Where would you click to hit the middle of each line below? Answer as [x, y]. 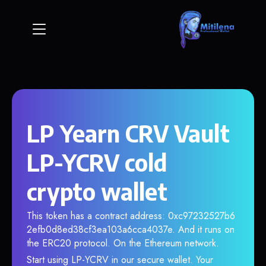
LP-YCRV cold [97, 162]
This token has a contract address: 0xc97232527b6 [131, 216]
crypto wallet [97, 191]
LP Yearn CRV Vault [128, 133]
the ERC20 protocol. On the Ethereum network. [123, 243]
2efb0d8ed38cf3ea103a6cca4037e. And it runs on [131, 229]
